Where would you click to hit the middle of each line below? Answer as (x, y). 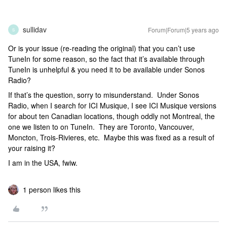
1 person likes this (52, 190)
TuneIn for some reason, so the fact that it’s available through (106, 59)
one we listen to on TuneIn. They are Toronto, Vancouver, (101, 127)
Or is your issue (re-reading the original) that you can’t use (102, 48)
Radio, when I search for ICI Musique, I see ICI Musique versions (112, 105)
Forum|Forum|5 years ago (183, 30)
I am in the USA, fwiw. (43, 163)
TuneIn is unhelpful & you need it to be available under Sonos (106, 69)
